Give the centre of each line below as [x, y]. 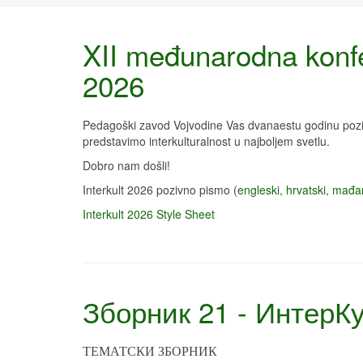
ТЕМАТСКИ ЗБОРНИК [150, 351]
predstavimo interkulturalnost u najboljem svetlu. [206, 141]
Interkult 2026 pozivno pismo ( [160, 190]
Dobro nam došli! [126, 165]
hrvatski [306, 190]
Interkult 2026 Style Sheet [149, 214]
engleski [258, 190]
